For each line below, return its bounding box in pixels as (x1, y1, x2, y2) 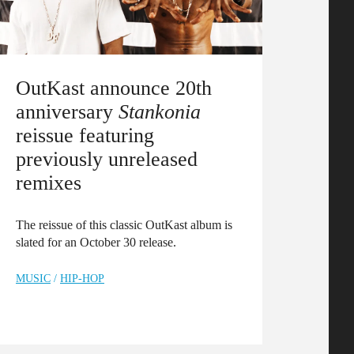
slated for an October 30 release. (16, 235, 176, 249)
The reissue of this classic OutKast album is (16, 218, 232, 232)
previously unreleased (16, 147, 198, 171)
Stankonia (119, 100, 201, 123)
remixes (16, 171, 81, 194)
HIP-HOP (60, 273, 104, 284)
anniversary (16, 100, 119, 123)
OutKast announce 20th (16, 76, 212, 100)
